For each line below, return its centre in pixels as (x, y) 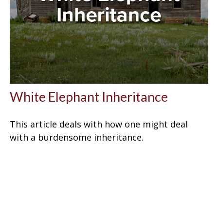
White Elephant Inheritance (89, 96)
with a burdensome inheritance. (77, 137)
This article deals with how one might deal (99, 124)
